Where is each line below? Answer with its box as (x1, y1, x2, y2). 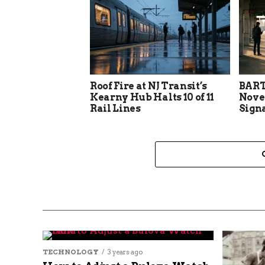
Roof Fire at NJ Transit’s (90, 80, 207, 92)
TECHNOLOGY (43, 247, 99, 256)
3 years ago (108, 247, 143, 256)
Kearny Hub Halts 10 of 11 (90, 91, 214, 103)
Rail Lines (90, 102, 141, 114)
